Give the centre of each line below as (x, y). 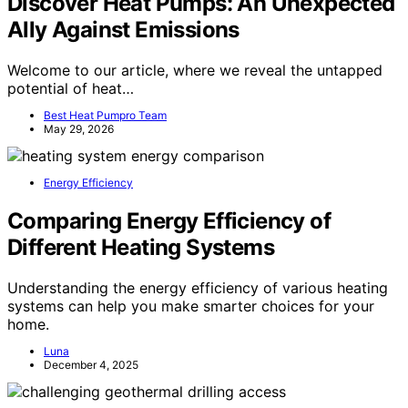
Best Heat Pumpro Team (105, 115)
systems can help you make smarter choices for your (191, 306)
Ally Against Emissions (123, 30)
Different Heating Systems (141, 247)
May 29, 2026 (79, 129)
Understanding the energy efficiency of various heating (198, 287)
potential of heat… (71, 88)
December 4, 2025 (91, 364)
